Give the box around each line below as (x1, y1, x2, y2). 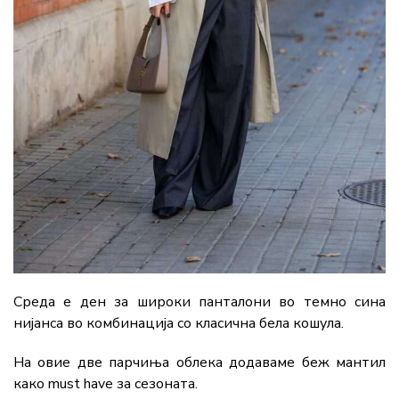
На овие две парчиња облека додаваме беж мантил (13, 353, 386, 373)
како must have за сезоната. (13, 374, 198, 395)
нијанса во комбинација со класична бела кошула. (13, 313, 344, 334)
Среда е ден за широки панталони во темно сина (13, 292, 386, 313)
